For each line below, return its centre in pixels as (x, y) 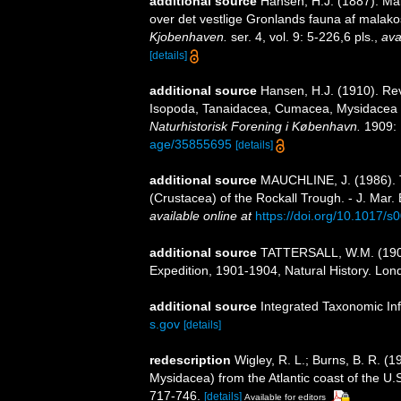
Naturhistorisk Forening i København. (255, 127)
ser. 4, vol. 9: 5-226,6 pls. (301, 37)
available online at (200, 216)
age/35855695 (191, 145)
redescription (190, 359)
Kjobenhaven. (188, 37)
